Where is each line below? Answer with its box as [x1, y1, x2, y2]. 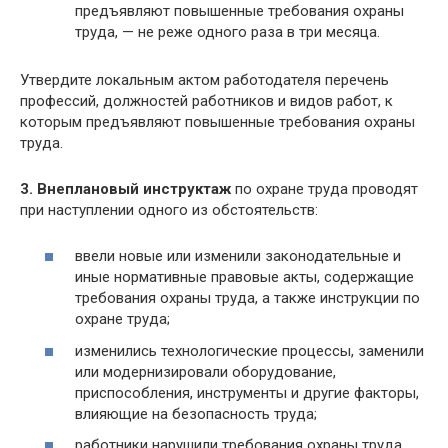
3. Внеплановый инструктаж [20, 179, 231, 198]
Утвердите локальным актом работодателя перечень [20, 70, 389, 89]
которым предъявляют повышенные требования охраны [20, 112, 415, 131]
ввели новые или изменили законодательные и [75, 247, 401, 266]
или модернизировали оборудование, [75, 362, 336, 381]
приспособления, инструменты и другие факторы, [75, 383, 419, 402]
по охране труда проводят [231, 179, 418, 198]
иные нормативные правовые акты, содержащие [75, 268, 414, 287]
